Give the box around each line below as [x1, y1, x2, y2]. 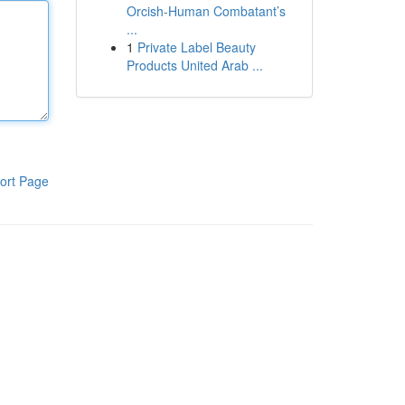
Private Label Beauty [137, 38, 256, 56]
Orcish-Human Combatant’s [126, 2, 286, 20]
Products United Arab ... [126, 56, 263, 74]
